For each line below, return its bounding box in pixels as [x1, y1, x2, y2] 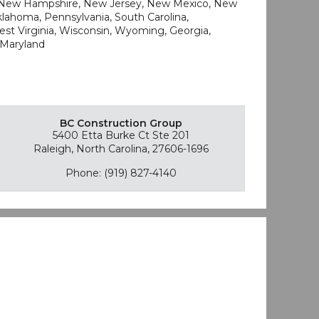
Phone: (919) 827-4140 [65, 167, 177, 179]
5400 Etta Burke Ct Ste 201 [52, 129, 189, 142]
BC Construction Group [59, 117, 182, 130]
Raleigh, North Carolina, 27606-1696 [33, 142, 209, 155]
